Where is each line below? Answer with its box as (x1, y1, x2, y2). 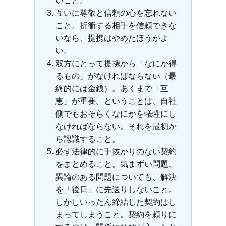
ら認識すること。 (55, 134, 120, 144)
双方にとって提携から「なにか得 (55, 59, 177, 68)
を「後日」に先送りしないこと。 (55, 185, 177, 194)
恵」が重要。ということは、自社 (55, 96, 177, 106)
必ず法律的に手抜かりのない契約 (55, 147, 177, 156)
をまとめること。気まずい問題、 (55, 159, 177, 169)
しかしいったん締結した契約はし (55, 197, 177, 207)
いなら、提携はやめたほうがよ (55, 33, 168, 43)
